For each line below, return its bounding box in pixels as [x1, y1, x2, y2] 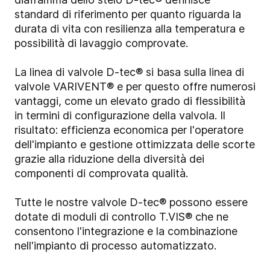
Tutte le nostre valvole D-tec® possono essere [14, 195, 248, 209]
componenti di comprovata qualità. [14, 166, 188, 180]
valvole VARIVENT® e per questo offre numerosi [14, 80, 256, 93]
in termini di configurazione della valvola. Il [14, 108, 225, 122]
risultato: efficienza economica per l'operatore [14, 123, 243, 136]
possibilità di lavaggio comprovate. [14, 36, 188, 49]
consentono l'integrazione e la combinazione [14, 224, 237, 237]
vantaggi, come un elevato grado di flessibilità [14, 94, 245, 107]
